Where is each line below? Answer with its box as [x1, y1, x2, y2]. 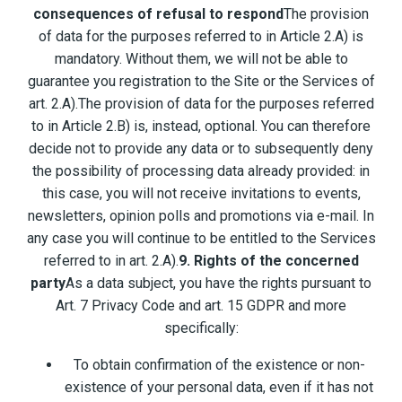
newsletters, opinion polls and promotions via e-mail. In [28, 207, 374, 225]
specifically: [163, 319, 239, 337]
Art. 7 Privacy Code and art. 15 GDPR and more [56, 297, 346, 315]
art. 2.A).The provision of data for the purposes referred [28, 95, 374, 113]
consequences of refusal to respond [33, 5, 284, 23]
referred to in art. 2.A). [43, 252, 179, 270]
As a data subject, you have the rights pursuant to [66, 275, 371, 293]
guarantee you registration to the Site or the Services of [27, 73, 375, 91]
